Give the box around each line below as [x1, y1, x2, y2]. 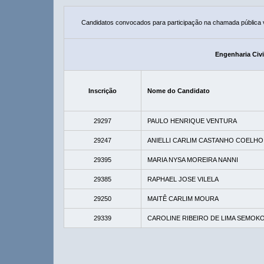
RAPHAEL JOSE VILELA [147, 176, 219, 183]
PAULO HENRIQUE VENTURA [147, 117, 237, 124]
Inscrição [88, 87, 117, 94]
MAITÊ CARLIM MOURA [147, 195, 219, 202]
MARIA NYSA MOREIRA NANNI [147, 156, 238, 163]
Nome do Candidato [147, 87, 210, 94]
